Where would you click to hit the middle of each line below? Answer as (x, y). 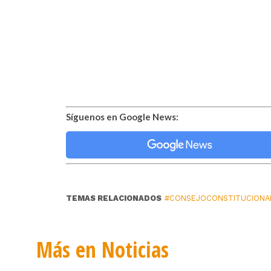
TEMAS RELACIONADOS (114, 198)
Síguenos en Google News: (122, 117)
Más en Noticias (103, 250)
